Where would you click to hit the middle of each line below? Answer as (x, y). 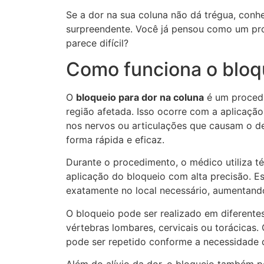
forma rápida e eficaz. (115, 139)
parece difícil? (97, 43)
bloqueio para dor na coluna (140, 97)
